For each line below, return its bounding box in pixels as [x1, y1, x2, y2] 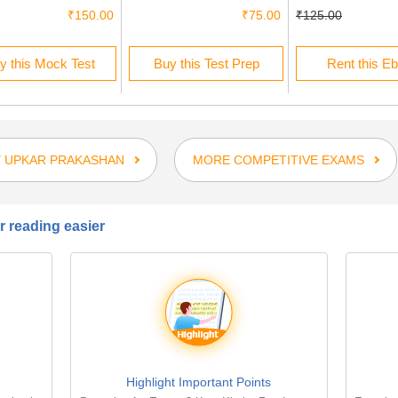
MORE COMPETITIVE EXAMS [192, 153, 364, 167]
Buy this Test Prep [153, 56, 259, 71]
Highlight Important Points [126, 375, 272, 389]
